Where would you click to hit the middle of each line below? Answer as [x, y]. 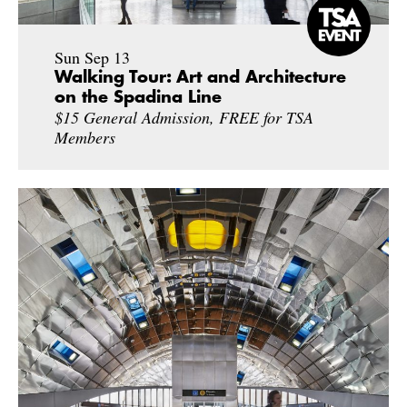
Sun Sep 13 [92, 57]
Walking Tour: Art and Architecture [200, 77]
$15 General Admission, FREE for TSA [184, 117]
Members [85, 137]
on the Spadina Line [138, 97]
